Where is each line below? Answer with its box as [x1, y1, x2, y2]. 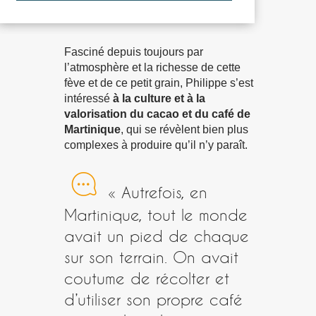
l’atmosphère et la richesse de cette [64, 61, 241, 73]
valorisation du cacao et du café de [64, 107, 250, 120]
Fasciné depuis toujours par [64, 45, 203, 58]
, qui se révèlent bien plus [121, 123, 248, 135]
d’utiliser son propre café [64, 289, 243, 308]
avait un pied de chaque [64, 226, 249, 245]
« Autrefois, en [108, 182, 207, 201]
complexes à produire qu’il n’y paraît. [64, 138, 248, 151]
